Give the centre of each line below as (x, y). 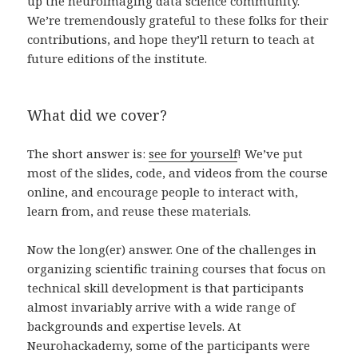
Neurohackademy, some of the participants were (169, 345)
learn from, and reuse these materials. (139, 211)
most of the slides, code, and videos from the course (178, 172)
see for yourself (193, 153)
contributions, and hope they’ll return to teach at (171, 39)
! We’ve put (270, 153)
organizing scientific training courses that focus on (177, 268)
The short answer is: (88, 153)
